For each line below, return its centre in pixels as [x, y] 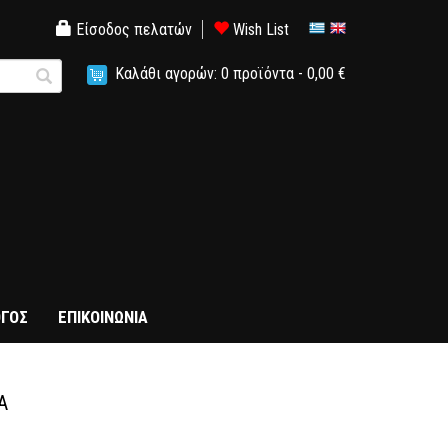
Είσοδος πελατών [132, 29]
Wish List [259, 29]
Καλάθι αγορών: [168, 73]
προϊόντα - [270, 73]
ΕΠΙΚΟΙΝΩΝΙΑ [103, 317]
